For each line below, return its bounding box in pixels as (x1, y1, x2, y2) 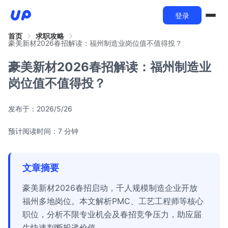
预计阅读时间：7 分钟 (8, 127, 78, 135)
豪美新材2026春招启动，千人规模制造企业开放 (22, 183, 197, 193)
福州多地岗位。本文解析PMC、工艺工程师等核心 (22, 196, 204, 206)
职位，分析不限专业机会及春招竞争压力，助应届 (22, 209, 202, 219)
